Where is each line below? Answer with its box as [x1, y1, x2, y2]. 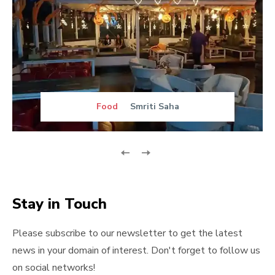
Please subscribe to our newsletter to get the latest [12, 226, 242, 240]
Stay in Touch [12, 193, 107, 214]
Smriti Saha [130, 100, 179, 112]
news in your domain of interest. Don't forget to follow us [12, 243, 260, 257]
